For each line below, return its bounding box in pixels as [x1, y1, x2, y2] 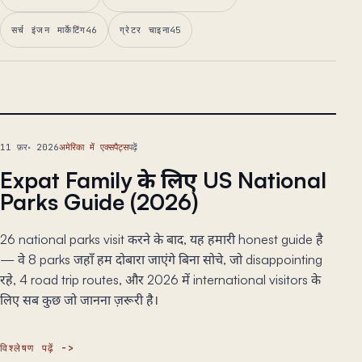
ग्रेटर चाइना [119, 24, 170, 36]
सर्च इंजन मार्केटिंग [11, 24, 86, 36]
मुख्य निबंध [22, 133, 63, 145]
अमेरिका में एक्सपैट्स [59, 141, 128, 154]
